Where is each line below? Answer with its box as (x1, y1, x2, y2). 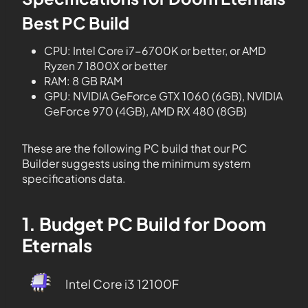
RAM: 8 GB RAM (44, 74, 122, 88)
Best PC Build (22, 12, 129, 33)
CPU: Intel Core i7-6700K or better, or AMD (44, 43, 266, 58)
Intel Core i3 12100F (65, 276, 179, 291)
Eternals (22, 234, 92, 256)
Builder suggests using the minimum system (22, 156, 251, 170)
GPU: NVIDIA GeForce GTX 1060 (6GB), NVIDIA (44, 89, 283, 103)
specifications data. (22, 171, 126, 186)
